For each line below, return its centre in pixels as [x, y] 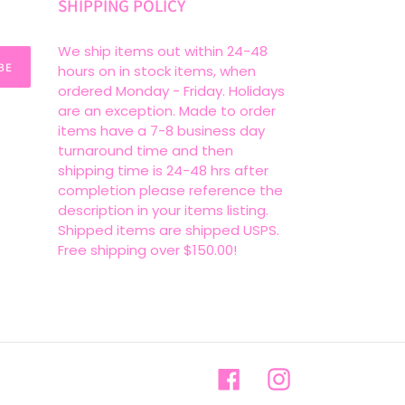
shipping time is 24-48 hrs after [163, 171]
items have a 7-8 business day [161, 131]
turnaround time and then [145, 151]
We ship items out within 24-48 [162, 52]
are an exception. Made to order [166, 111]
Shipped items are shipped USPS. [168, 231]
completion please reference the [170, 191]
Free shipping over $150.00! [149, 250]
